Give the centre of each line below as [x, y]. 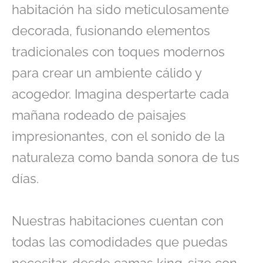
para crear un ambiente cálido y [107, 73]
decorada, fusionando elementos [111, 31]
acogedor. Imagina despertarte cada [120, 94]
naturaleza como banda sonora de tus [126, 158]
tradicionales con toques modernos [118, 52]
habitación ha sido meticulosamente [120, 10]
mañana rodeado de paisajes [99, 115]
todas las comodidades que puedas [120, 242]
